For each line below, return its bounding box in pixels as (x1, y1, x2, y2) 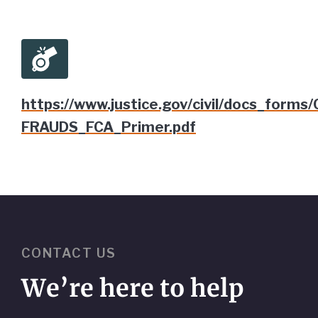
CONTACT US (21, 246, 116, 261)
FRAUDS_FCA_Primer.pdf (21, 119, 196, 136)
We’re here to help (21, 273, 244, 304)
